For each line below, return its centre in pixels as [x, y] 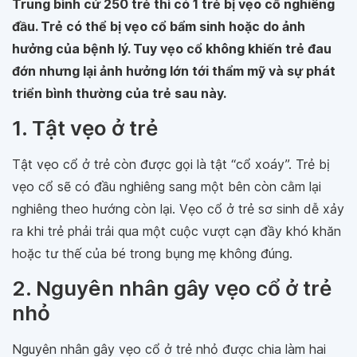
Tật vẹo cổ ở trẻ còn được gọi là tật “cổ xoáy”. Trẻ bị [171, 164]
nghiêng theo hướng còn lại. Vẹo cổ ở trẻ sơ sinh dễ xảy [178, 209]
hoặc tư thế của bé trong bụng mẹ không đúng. [152, 253]
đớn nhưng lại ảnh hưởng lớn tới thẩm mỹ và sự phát [174, 71]
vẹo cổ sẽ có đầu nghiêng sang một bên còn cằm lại [167, 186]
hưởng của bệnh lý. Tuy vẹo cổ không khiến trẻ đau [172, 49]
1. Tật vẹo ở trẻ [85, 128]
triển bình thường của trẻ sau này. [119, 93]
